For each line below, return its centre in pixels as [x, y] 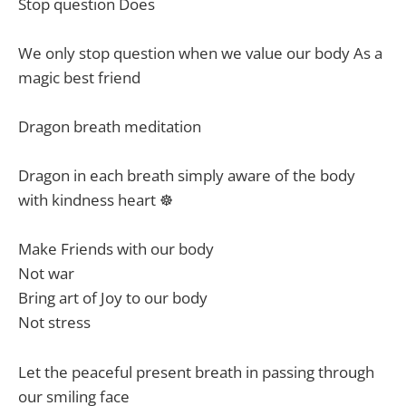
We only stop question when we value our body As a [200, 53]
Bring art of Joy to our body [113, 298]
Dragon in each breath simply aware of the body [187, 176]
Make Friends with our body [116, 249]
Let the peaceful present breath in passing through [196, 372]
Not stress [54, 323]
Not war [46, 274]
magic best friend [79, 77]
